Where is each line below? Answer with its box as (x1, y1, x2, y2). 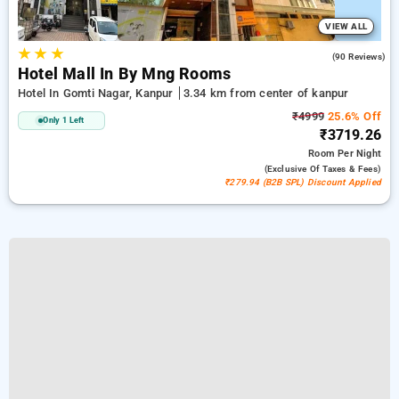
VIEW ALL (325, 21, 367, 31)
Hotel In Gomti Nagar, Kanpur (18, 86, 177, 100)
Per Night (338, 148, 381, 159)
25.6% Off (324, 110, 381, 123)
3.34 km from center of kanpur (183, 86, 349, 100)
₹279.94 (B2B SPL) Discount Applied (224, 177, 381, 187)
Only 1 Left (43, 116, 85, 125)
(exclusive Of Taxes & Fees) (264, 164, 381, 174)
